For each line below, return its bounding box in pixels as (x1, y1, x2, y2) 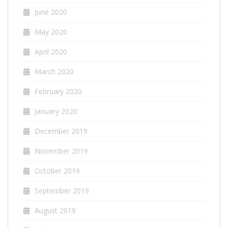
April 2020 (35, 46, 67, 56)
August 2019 (35, 205, 76, 215)
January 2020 (35, 106, 77, 116)
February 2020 (35, 86, 82, 96)
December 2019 (35, 126, 88, 136)
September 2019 (35, 185, 89, 195)
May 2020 (35, 26, 67, 37)
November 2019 (35, 146, 88, 156)
